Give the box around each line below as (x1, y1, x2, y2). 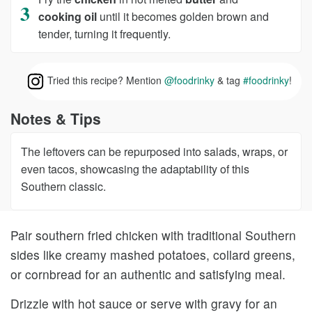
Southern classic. (21, 178, 106, 194)
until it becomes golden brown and (97, 8, 270, 24)
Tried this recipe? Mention (45, 72, 164, 87)
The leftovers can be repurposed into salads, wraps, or (21, 143, 288, 159)
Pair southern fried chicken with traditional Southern (10, 226, 296, 244)
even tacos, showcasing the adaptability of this (21, 160, 249, 177)
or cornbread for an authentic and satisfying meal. (10, 265, 286, 283)
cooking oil (38, 8, 97, 24)
